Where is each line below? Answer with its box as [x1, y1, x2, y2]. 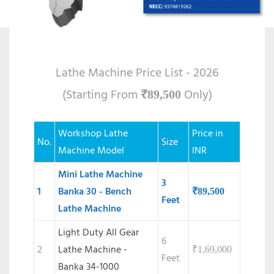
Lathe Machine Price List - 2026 [55, 63, 219, 83]
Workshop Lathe [58, 125, 128, 142]
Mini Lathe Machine [58, 166, 143, 183]
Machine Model [58, 143, 124, 159]
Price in [192, 125, 223, 142]
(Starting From [62, 85, 141, 105]
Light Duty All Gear [58, 224, 139, 241]
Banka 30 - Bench [58, 183, 131, 200]
